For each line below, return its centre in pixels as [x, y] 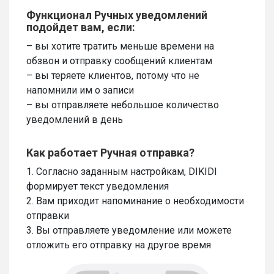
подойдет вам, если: [81, 28]
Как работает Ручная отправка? [110, 153]
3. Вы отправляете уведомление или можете [129, 231]
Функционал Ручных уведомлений [117, 15]
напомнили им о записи [80, 91]
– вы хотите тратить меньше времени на [120, 46]
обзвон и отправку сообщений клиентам [119, 61]
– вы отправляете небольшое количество [123, 105]
